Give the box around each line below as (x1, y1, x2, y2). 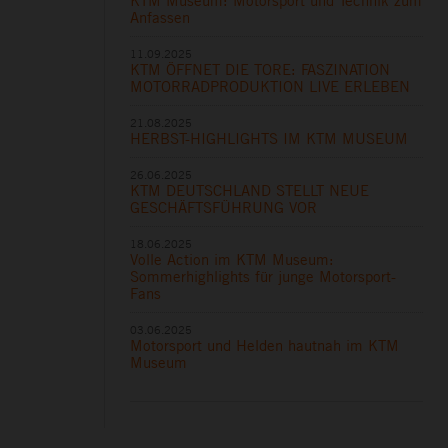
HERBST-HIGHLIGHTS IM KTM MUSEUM (130, 128, 409, 148)
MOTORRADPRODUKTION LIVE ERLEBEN (130, 76, 411, 96)
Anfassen (130, 7, 191, 27)
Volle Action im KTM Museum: (130, 249, 335, 269)
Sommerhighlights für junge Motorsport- (130, 266, 397, 286)
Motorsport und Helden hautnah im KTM (130, 335, 400, 355)
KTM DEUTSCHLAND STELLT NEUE (130, 180, 370, 200)
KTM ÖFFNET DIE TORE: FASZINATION (130, 59, 391, 79)
